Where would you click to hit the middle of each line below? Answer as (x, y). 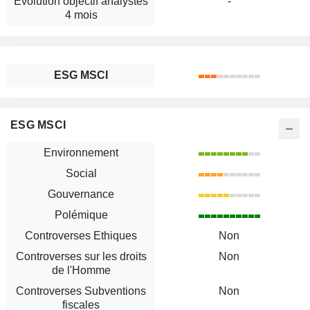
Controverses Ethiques (81, 236)
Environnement (81, 153)
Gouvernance (81, 194)
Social (81, 174)
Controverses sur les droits (81, 257)
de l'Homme (81, 271)
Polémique (81, 215)
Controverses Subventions (81, 291)
